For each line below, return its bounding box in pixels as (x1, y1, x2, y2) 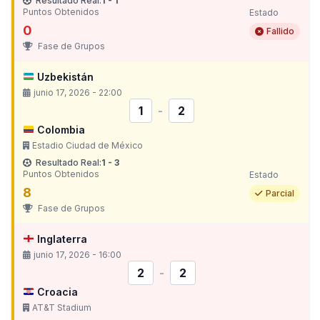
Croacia (34, 286, 78, 298)
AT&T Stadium (32, 302, 91, 313)
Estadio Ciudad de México (32, 140, 143, 151)
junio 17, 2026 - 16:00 (34, 249, 121, 260)
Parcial (266, 188, 294, 199)
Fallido (266, 26, 294, 36)
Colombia (34, 124, 85, 136)
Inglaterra (34, 233, 87, 245)
